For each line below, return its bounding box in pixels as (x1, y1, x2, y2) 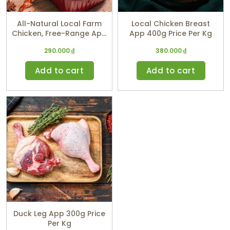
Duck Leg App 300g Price (13, 208, 105, 219)
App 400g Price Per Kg (168, 28, 212, 39)
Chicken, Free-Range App (12, 28, 107, 39)
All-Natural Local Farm (17, 18, 102, 29)
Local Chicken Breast (131, 18, 210, 29)
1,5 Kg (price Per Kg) (23, 38, 96, 49)
